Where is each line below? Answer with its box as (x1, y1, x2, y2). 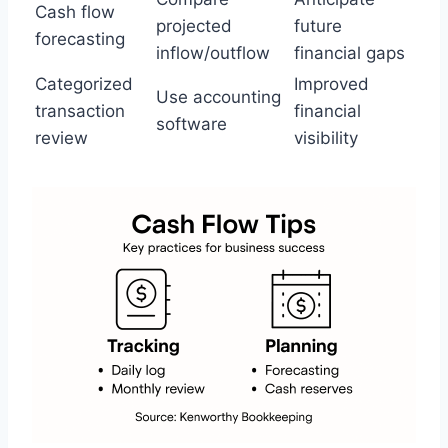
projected (156, 16, 232, 36)
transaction (35, 101, 125, 121)
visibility (294, 128, 358, 148)
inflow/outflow (156, 43, 270, 63)
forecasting (35, 29, 125, 49)
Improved (294, 74, 369, 94)
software (156, 114, 227, 134)
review (35, 128, 88, 148)
